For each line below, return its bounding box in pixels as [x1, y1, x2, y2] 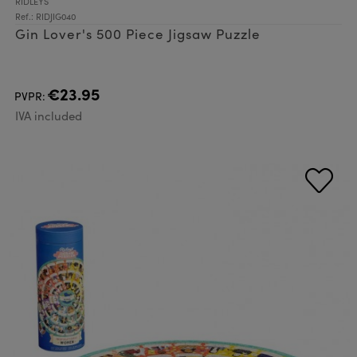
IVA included [15, 108, 82, 124]
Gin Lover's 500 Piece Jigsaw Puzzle [15, 25, 261, 43]
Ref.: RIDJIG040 [15, 10, 76, 22]
